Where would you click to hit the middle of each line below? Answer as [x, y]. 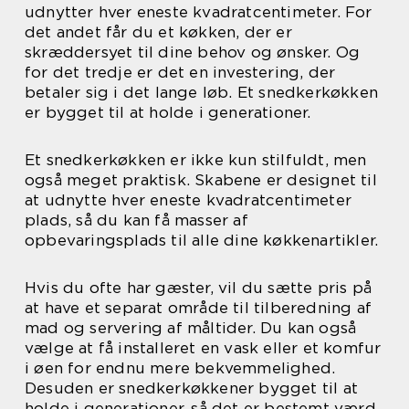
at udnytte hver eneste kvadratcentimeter [189, 199]
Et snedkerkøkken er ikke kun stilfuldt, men [196, 159]
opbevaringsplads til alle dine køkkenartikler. [202, 240]
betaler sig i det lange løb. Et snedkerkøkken [202, 92]
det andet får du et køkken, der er [158, 31]
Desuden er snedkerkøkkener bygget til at [192, 388]
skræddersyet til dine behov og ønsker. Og [193, 52]
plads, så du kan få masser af [136, 220]
